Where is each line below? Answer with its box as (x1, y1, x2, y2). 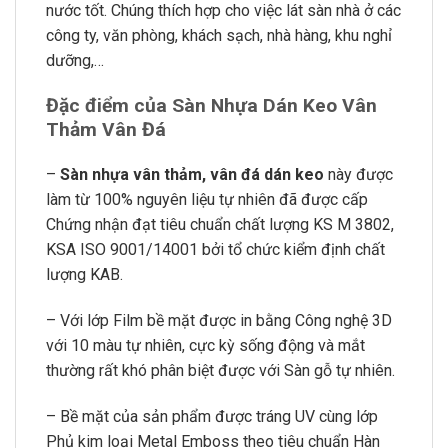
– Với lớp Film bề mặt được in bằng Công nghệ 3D (46, 310, 392, 330)
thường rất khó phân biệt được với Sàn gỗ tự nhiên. (46, 360, 395, 380)
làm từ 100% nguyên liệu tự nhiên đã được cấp (46, 189, 368, 209)
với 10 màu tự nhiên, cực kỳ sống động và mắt (46, 335, 365, 355)
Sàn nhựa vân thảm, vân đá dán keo (60, 164, 324, 184)
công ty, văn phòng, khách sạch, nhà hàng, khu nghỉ (46, 26, 392, 46)
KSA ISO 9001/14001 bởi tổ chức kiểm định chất (46, 239, 385, 259)
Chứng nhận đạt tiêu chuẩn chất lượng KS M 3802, (46, 214, 394, 234)
